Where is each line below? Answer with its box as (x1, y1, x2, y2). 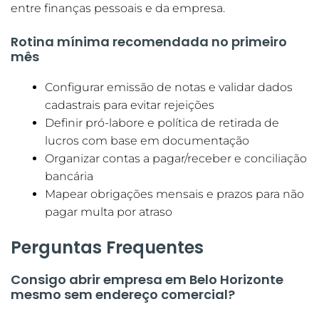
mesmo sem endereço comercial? (11, 286, 235, 304)
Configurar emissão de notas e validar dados (45, 80, 293, 95)
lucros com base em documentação (45, 134, 249, 148)
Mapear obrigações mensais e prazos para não (45, 187, 304, 202)
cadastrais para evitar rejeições (45, 98, 214, 113)
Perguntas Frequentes (11, 236, 204, 260)
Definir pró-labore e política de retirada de (45, 116, 279, 130)
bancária (45, 169, 93, 184)
